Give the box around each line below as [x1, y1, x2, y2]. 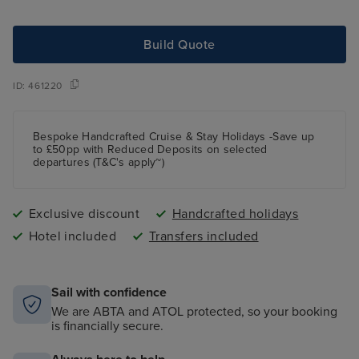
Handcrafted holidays [171, 206, 299, 223]
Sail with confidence [51, 284, 167, 301]
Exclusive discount [28, 206, 140, 223]
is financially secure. [51, 318, 163, 335]
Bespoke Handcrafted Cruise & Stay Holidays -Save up [33, 130, 315, 144]
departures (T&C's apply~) [33, 155, 164, 170]
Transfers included [148, 228, 259, 245]
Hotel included [28, 228, 117, 245]
